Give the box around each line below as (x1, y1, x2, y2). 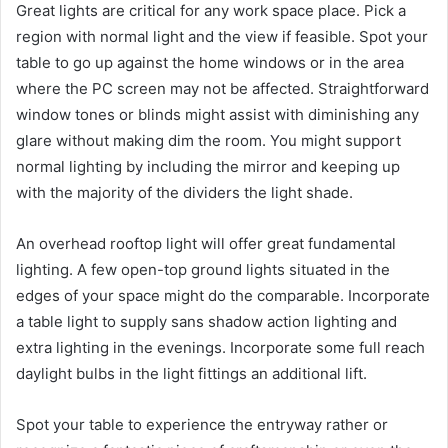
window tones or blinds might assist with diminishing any (16, 104, 419, 124)
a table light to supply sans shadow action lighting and (16, 311, 397, 331)
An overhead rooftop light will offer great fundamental (16, 233, 396, 253)
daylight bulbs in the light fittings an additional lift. (16, 363, 367, 383)
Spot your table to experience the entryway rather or (16, 414, 388, 434)
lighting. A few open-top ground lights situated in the (16, 259, 390, 279)
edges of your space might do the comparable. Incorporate (16, 285, 430, 305)
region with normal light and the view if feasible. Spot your (16, 26, 428, 46)
